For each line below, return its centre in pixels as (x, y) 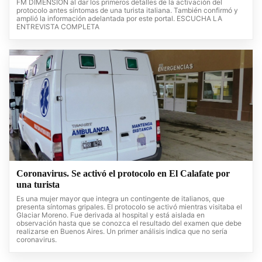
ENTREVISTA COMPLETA (58, 27)
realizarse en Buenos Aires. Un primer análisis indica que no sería (122, 232)
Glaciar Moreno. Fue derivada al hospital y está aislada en (111, 215)
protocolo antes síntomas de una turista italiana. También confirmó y (127, 11)
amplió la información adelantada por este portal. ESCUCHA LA (119, 19)
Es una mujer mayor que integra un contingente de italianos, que (120, 199)
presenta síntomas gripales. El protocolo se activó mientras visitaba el (129, 207)
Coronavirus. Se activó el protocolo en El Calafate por (123, 174)
